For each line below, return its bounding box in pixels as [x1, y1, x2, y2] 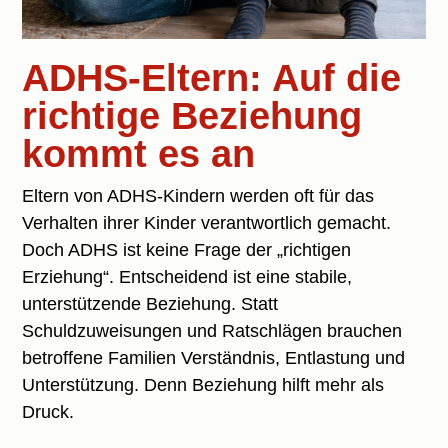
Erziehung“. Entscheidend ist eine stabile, [22, 266, 353, 287]
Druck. [22, 401, 75, 422]
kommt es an [22, 132, 256, 175]
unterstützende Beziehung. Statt [22, 293, 279, 314]
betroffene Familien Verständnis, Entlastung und [22, 347, 406, 368]
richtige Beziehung [22, 94, 363, 137]
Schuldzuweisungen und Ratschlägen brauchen [22, 320, 403, 341]
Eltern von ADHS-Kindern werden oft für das [22, 185, 375, 206]
